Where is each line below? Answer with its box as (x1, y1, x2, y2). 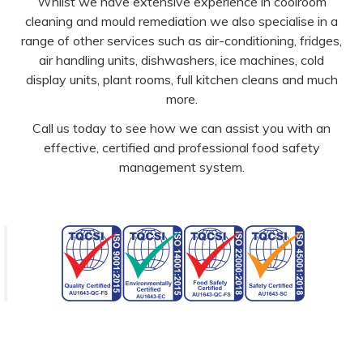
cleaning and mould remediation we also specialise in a (25, 13, 338, 29)
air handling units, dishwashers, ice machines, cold (39, 52, 324, 68)
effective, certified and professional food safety (43, 139, 320, 156)
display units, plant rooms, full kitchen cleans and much (25, 71, 338, 88)
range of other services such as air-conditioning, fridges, (21, 32, 342, 49)
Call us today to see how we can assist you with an (32, 120, 331, 136)
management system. (118, 159, 245, 175)
